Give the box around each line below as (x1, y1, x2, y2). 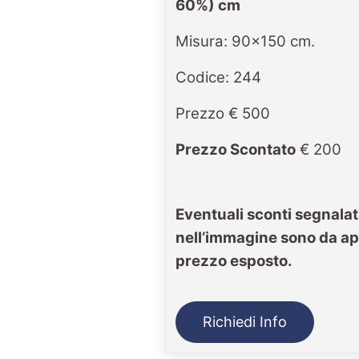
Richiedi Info (202, 313, 287, 331)
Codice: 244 (175, 68, 261, 87)
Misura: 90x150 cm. (175, 32, 315, 51)
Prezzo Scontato (175, 140, 296, 159)
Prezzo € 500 (175, 104, 270, 123)
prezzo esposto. (175, 252, 292, 271)
